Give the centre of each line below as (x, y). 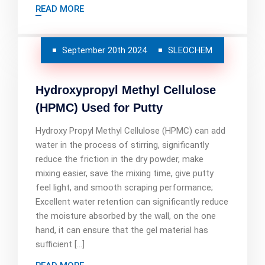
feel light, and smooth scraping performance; (124, 188)
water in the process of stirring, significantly (122, 145)
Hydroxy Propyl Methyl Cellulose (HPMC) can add (130, 131)
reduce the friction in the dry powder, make (119, 159)
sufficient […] (60, 244)
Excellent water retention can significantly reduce (132, 202)
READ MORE (60, 9)
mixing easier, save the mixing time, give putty (125, 173)
